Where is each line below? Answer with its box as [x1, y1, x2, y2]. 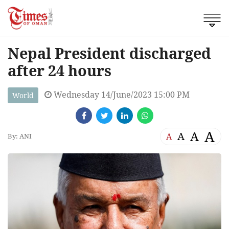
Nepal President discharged [8, 42, 211, 63]
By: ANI [8, 131, 32, 141]
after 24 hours [8, 60, 111, 80]
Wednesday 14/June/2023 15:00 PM [52, 88, 190, 100]
